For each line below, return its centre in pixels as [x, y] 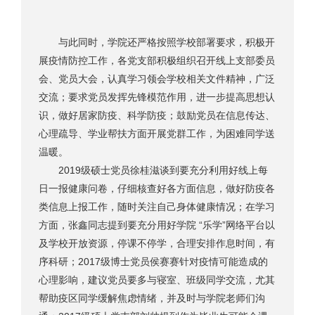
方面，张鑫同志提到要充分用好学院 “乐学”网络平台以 [157, 225]
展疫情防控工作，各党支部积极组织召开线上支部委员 [157, 61]
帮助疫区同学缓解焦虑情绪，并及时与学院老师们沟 [152, 298]
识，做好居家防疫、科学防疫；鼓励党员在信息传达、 [157, 116]
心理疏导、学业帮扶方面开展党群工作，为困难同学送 [157, 134]
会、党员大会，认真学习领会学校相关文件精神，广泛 [157, 79]
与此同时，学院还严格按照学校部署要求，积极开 [157, 43]
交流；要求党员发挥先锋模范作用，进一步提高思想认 [157, 97]
